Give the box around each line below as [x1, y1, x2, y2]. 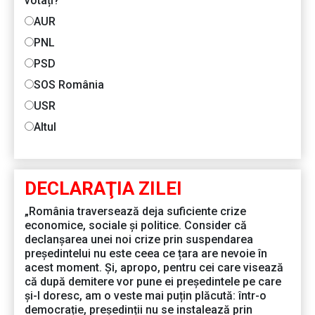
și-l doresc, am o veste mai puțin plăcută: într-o [25, 289, 266, 303]
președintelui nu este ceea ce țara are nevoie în [25, 247, 267, 261]
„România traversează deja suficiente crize [25, 205, 246, 219]
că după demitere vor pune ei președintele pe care [25, 275, 281, 289]
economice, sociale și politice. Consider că [25, 219, 247, 233]
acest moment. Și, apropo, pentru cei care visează [25, 261, 283, 275]
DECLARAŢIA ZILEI [25, 178, 182, 200]
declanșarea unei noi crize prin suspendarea [25, 233, 253, 247]
